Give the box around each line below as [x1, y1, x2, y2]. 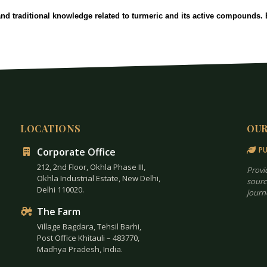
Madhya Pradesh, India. [37, 243, 123, 254]
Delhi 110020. [37, 184, 84, 195]
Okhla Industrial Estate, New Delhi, [37, 172, 160, 184]
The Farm [37, 204, 80, 218]
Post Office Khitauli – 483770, [37, 232, 139, 243]
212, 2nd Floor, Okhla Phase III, [37, 161, 145, 172]
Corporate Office [37, 145, 116, 159]
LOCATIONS [20, 122, 81, 135]
